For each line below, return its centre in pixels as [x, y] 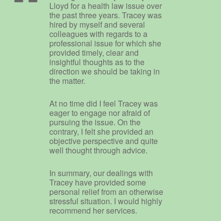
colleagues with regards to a [99, 34]
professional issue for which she [106, 43]
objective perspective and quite [104, 141]
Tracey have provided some [98, 182]
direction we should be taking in [105, 71]
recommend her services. [93, 210]
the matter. [68, 80]
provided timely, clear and [94, 52]
